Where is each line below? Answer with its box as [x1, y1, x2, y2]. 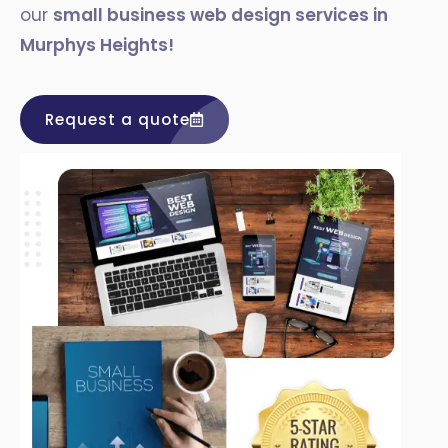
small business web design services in [53, 3, 388, 27]
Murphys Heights [20, 33, 168, 57]
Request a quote [45, 109, 190, 130]
